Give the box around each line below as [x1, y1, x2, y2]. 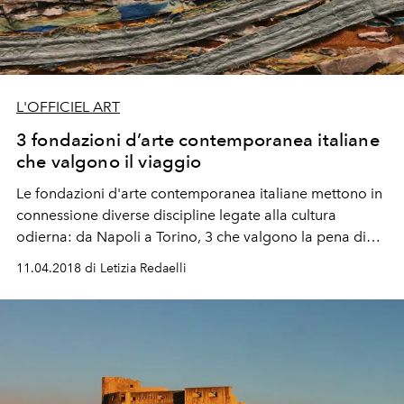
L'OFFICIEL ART [16, 98, 120, 115]
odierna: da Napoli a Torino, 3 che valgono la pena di [16, 228, 366, 245]
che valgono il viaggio [16, 151, 202, 172]
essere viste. [16, 250, 96, 267]
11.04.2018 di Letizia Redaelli [16, 261, 187, 276]
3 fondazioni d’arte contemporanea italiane [16, 129, 380, 151]
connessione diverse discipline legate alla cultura [16, 207, 336, 224]
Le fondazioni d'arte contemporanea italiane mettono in [16, 185, 382, 202]
